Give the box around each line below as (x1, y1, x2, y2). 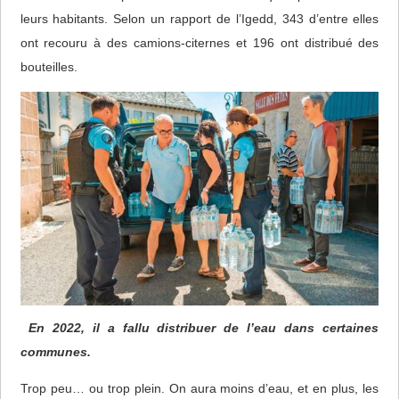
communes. (20, 344, 91, 359)
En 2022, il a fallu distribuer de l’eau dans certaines (28, 320, 379, 335)
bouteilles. (20, 59, 77, 74)
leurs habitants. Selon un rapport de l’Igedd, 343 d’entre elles (20, 11, 379, 26)
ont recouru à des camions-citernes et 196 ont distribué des (20, 35, 379, 50)
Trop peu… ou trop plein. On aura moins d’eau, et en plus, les (20, 381, 379, 396)
